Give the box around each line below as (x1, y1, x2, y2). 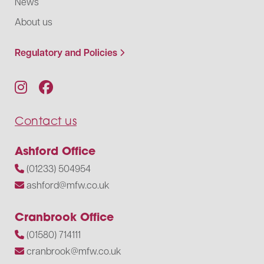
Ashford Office (15, 143, 95, 159)
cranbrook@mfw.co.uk (27, 245, 121, 258)
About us (15, 15, 52, 28)
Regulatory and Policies (15, 46, 117, 60)
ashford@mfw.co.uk (27, 179, 110, 192)
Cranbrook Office (15, 209, 114, 225)
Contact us (15, 114, 77, 128)
